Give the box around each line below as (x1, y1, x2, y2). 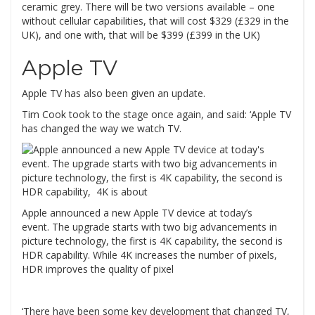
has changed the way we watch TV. (22, 122, 181, 136)
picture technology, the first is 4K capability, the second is (22, 234, 283, 248)
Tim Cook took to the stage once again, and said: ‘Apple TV (22, 108, 291, 122)
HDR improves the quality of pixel (22, 262, 174, 276)
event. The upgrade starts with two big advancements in (22, 220, 277, 234)
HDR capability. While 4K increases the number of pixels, (22, 248, 277, 262)
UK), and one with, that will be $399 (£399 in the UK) (22, 28, 260, 42)
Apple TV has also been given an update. (22, 86, 205, 101)
